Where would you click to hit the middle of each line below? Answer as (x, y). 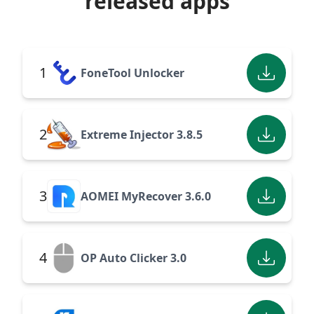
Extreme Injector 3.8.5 (142, 135)
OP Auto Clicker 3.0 (134, 258)
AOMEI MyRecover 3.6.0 (146, 196)
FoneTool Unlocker (132, 73)
